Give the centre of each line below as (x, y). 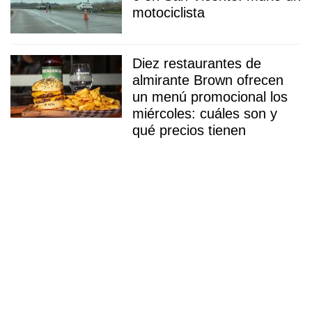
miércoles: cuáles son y (205, 113)
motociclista (169, 12)
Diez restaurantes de (197, 63)
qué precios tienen (189, 130)
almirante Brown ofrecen (208, 80)
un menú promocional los (210, 96)
